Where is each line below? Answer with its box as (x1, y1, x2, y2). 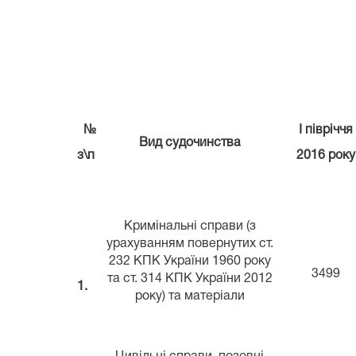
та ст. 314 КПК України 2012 (106, 273, 273, 284)
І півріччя (298, 124, 353, 136)
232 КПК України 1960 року (108, 255, 271, 267)
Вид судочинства (138, 137, 241, 149)
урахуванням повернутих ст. (106, 238, 273, 250)
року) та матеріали (134, 290, 245, 302)
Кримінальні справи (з (123, 220, 256, 232)
